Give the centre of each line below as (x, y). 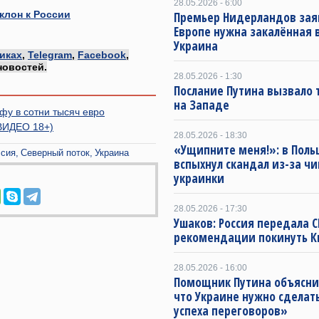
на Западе (202, 105)
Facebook (102, 55)
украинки (199, 178)
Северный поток (55, 152)
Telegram (50, 55)
